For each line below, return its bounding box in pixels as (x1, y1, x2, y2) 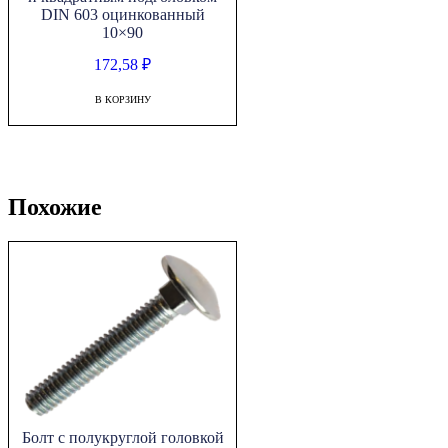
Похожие (8, 194, 102, 221)
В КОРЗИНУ (94, 94, 151, 106)
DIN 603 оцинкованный (40, 6, 205, 24)
